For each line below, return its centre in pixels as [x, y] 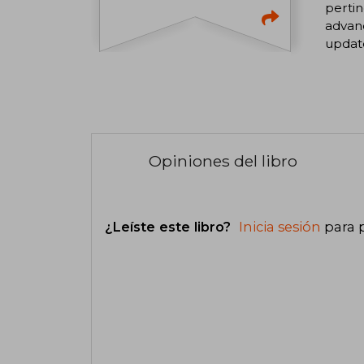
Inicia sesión [280, 226]
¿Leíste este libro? [170, 226]
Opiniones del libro [223, 161]
